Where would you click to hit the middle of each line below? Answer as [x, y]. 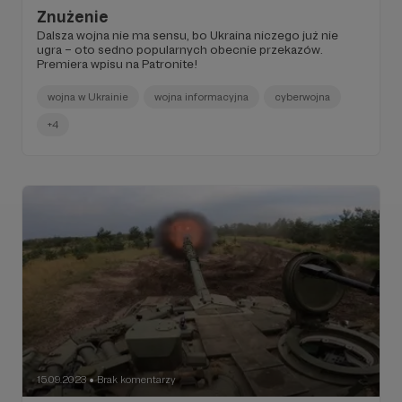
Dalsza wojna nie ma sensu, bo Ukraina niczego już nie [188, 35]
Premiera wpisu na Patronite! [117, 64]
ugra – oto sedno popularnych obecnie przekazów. [180, 50]
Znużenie [73, 17]
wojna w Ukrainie [88, 97]
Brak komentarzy [136, 380]
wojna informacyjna [201, 97]
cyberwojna [302, 97]
